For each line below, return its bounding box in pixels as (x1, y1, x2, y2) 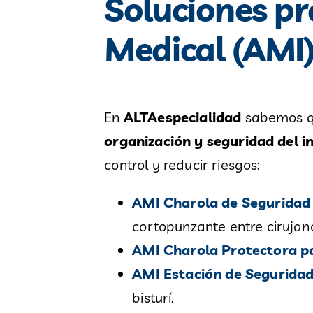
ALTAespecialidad (123, 108, 242, 126)
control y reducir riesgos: (104, 156, 261, 174)
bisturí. (132, 289, 175, 307)
